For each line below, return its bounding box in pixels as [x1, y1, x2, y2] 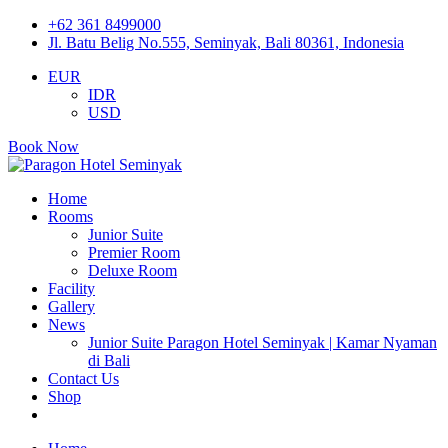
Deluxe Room [88, 262, 177, 279]
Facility [48, 280, 95, 297]
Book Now [8, 138, 79, 155]
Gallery [48, 298, 95, 315]
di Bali [88, 352, 130, 369]
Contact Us [48, 370, 119, 387]
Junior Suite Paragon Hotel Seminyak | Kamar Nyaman [88, 334, 437, 351]
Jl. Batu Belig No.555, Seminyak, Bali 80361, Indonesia [48, 34, 404, 51]
